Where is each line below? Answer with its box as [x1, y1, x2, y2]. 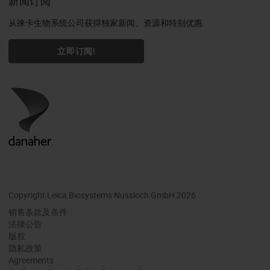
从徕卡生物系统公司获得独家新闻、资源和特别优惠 [8, 16, 202, 28]
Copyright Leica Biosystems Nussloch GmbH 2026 [8, 189, 196, 201]
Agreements [8, 254, 54, 266]
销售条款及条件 [8, 206, 67, 218]
